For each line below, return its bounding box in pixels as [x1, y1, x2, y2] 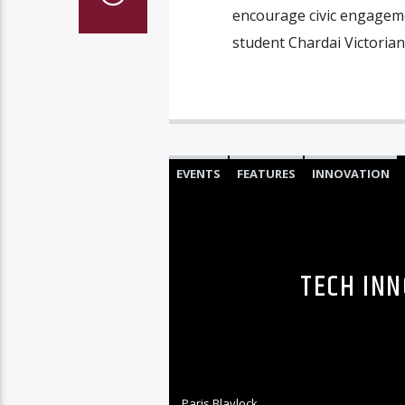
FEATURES [236, 165, 296, 182]
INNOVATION [311, 165, 390, 182]
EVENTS [175, 165, 221, 182]
